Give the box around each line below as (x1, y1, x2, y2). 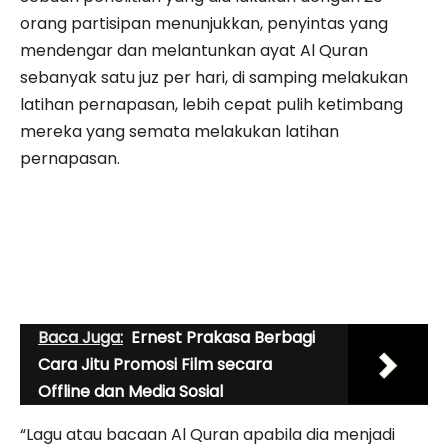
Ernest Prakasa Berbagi (131, 325, 315, 349)
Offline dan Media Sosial (38, 379, 223, 403)
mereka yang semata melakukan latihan (20, 119, 339, 143)
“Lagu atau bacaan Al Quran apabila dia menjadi (20, 422, 395, 446)
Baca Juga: (38, 325, 123, 349)
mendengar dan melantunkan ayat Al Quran (20, 38, 368, 62)
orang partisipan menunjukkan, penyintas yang (20, 11, 388, 35)
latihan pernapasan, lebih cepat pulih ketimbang (20, 92, 403, 116)
